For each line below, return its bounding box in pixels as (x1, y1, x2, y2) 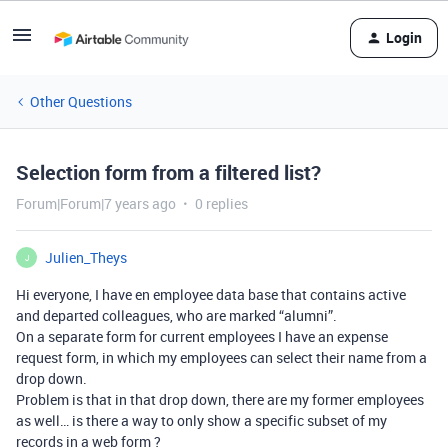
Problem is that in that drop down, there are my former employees (16, 390, 424, 409)
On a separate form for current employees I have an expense (16, 327, 388, 346)
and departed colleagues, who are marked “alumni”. (16, 306, 337, 325)
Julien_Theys (45, 248, 127, 267)
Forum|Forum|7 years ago (16, 194, 176, 213)
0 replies (195, 194, 248, 213)
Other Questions (30, 92, 132, 111)
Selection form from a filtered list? (16, 159, 321, 186)
